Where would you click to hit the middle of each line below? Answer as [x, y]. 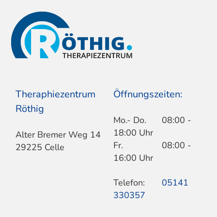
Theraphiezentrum [55, 94]
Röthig [30, 109]
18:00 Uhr [133, 132]
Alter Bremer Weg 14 [58, 134]
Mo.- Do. [130, 120]
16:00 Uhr [133, 158]
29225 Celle [40, 147]
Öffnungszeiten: [148, 94]
